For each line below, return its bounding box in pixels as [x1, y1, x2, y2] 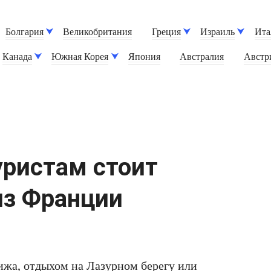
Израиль [200, 27, 235, 38]
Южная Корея [51, 51, 109, 63]
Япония [128, 51, 160, 63]
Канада [2, 51, 33, 63]
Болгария [5, 27, 44, 38]
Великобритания [63, 27, 132, 38]
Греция [151, 27, 181, 38]
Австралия [180, 51, 224, 63]
